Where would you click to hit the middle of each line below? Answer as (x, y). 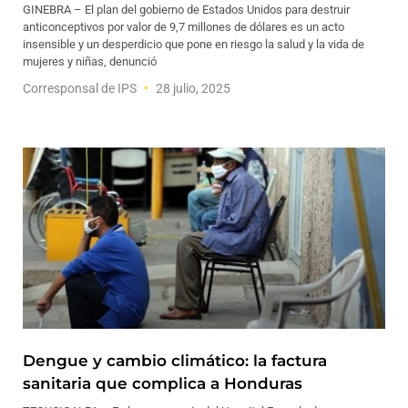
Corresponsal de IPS (81, 88)
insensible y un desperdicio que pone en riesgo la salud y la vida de (194, 44)
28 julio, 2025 (192, 88)
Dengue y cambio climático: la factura (175, 361)
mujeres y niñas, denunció (90, 61)
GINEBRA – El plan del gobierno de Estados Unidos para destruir (186, 10)
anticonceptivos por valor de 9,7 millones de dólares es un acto (184, 27)
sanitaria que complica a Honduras (163, 383)
